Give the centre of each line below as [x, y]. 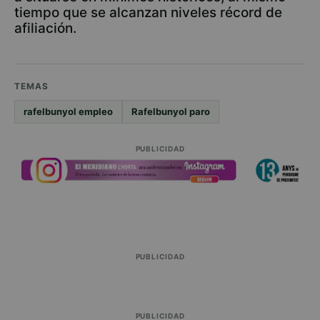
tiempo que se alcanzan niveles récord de [148, 12]
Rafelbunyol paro [171, 111]
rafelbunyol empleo [68, 111]
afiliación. [45, 28]
